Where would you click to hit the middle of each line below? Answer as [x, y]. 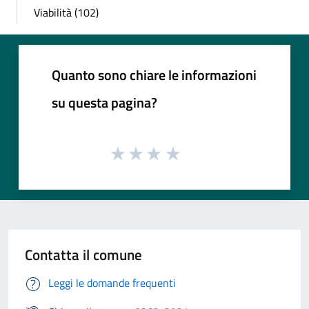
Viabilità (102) [66, 13]
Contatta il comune [83, 254]
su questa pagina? [104, 103]
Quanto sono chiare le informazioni [154, 75]
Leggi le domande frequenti [112, 282]
